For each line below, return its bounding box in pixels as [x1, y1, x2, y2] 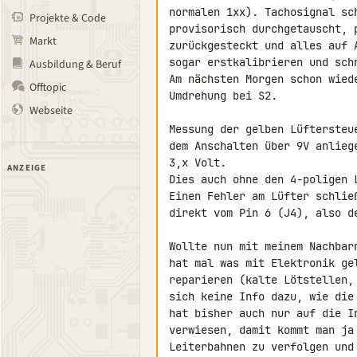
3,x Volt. [169, 155, 226, 170]
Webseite [29, 103, 73, 119]
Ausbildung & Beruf [29, 57, 121, 73]
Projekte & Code [29, 10, 106, 26]
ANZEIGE [7, 162, 47, 174]
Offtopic [29, 80, 66, 96]
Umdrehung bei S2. [169, 88, 277, 103]
